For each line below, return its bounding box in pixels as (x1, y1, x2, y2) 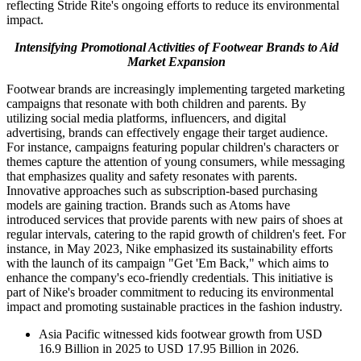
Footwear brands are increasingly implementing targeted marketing (6, 82, 345, 97)
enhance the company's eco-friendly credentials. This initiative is (6, 271, 333, 285)
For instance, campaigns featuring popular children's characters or (6, 140, 338, 155)
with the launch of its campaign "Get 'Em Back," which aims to (6, 256, 329, 271)
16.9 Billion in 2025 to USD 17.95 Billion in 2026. (39, 342, 299, 356)
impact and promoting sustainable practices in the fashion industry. (6, 300, 342, 314)
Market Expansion (127, 55, 226, 69)
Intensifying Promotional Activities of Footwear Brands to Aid (15, 40, 338, 55)
